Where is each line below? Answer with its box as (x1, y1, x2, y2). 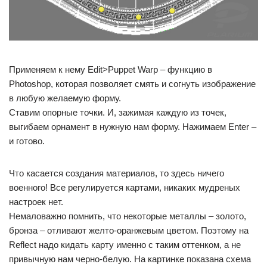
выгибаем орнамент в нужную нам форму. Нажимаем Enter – (9, 121, 256, 132)
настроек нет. (9, 196, 63, 207)
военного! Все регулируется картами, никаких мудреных (9, 182, 240, 193)
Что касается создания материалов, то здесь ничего (9, 167, 224, 178)
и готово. (9, 135, 45, 146)
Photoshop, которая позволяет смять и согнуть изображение (9, 78, 256, 89)
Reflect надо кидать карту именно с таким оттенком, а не (9, 239, 241, 250)
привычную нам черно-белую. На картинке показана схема (9, 253, 251, 264)
